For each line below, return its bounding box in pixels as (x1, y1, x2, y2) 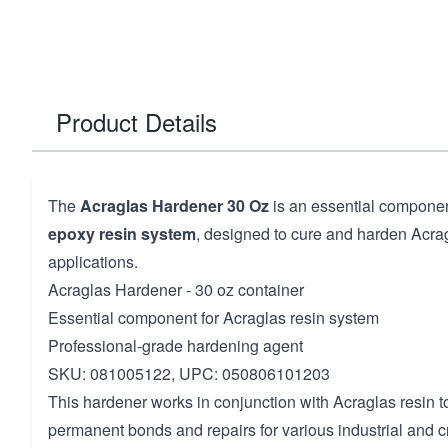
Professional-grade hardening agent (48, 334, 303, 357)
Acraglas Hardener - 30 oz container (48, 278, 304, 301)
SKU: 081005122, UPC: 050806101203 (48, 362, 330, 385)
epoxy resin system (48, 222, 196, 245)
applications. (48, 250, 138, 273)
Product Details (56, 104, 217, 139)
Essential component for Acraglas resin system (48, 306, 379, 329)
